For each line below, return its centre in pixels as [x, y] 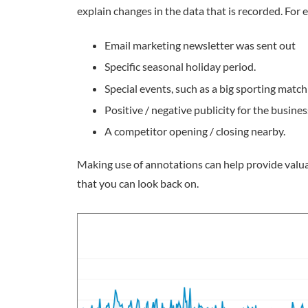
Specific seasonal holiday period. [180, 67]
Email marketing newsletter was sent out [200, 45]
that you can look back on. [138, 183]
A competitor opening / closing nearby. [195, 131]
